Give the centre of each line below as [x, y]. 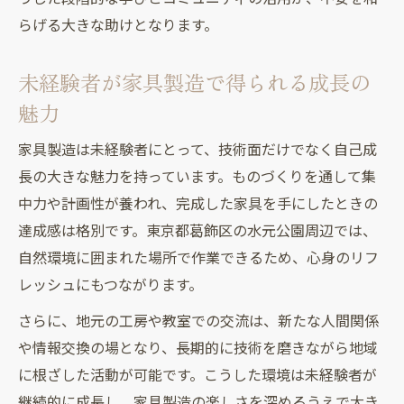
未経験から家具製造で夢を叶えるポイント [219, 96]
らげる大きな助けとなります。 [118, 25]
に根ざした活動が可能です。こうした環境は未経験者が [197, 375]
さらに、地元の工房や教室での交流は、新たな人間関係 [198, 321]
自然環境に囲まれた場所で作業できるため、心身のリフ [198, 258]
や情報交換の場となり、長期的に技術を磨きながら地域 [198, 348]
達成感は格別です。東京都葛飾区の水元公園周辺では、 [197, 231]
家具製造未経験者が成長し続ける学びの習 [219, 39]
